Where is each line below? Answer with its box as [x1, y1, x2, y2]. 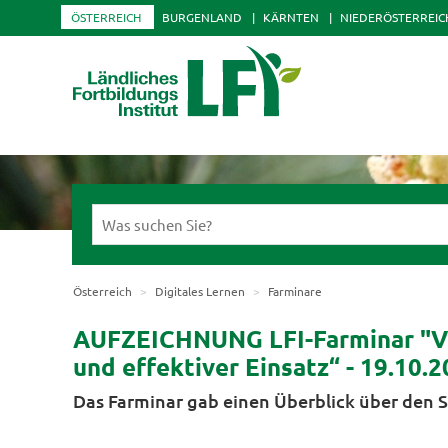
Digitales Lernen [154, 283, 245, 300]
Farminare [267, 283, 322, 300]
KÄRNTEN [262, 9, 319, 25]
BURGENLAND [161, 9, 242, 25]
